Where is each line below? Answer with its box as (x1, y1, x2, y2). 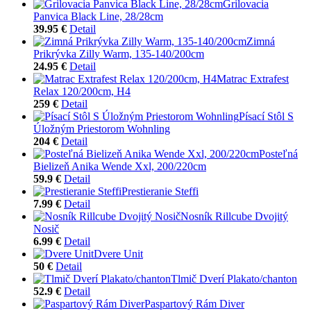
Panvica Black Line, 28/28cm (33, 10, 163, 22)
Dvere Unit (94, 247, 143, 260)
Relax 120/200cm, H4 (33, 85, 131, 97)
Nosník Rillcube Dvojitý (180, 210, 288, 222)
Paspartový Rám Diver (144, 297, 244, 310)
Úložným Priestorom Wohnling (33, 122, 170, 135)
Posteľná (259, 147, 298, 160)
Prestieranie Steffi (121, 185, 199, 197)
